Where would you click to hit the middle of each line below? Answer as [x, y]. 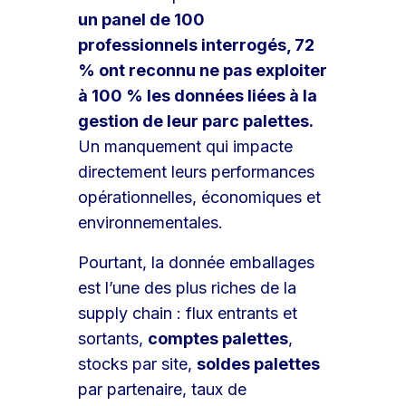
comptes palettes [218, 338]
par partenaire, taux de [163, 389]
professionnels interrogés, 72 [197, 44]
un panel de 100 [142, 19]
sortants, [113, 338]
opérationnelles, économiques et [200, 197]
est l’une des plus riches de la [188, 287]
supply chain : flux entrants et [188, 313]
